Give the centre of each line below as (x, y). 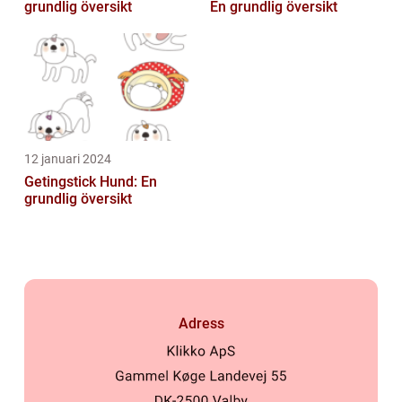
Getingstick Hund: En (91, 181)
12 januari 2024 (68, 158)
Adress (201, 323)
